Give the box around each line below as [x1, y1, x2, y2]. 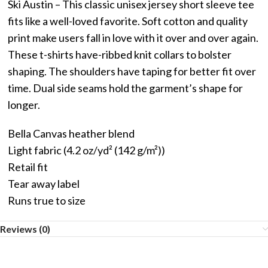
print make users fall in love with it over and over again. [8, 31, 259, 44]
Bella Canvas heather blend [8, 127, 135, 140]
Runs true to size [8, 194, 86, 207]
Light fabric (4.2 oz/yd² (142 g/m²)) [8, 144, 166, 157]
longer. [8, 98, 41, 111]
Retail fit [8, 160, 48, 173]
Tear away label [8, 177, 80, 190]
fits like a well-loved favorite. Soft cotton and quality [8, 14, 248, 28]
